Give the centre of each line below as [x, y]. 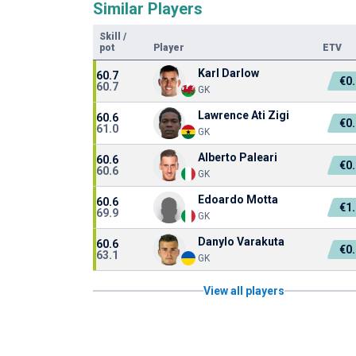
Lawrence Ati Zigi [244, 115]
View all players [244, 291]
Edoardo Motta [238, 199]
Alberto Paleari [238, 157]
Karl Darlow [228, 73]
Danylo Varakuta [241, 242]
